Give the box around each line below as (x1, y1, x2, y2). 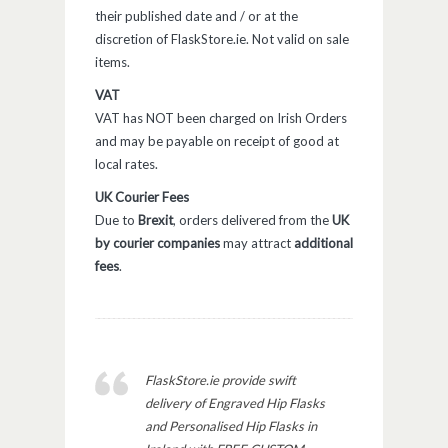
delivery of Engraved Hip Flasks (145, 395, 325, 412)
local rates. (95, 156, 158, 173)
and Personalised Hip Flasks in (145, 418, 317, 435)
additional (294, 235, 353, 252)
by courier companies (95, 235, 220, 252)
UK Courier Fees (95, 189, 189, 206)
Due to (95, 212, 138, 229)
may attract (220, 235, 294, 252)
